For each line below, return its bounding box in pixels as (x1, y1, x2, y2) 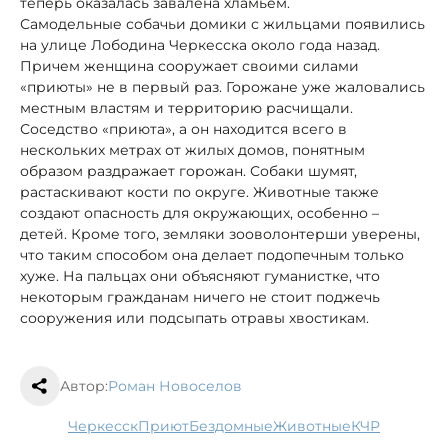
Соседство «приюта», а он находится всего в (20, 119, 347, 138)
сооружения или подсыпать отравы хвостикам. (20, 308, 369, 327)
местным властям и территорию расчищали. (20, 98, 353, 117)
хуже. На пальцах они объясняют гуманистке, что (20, 266, 380, 285)
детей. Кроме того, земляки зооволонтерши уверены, (20, 224, 420, 243)
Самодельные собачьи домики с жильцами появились (20, 14, 425, 33)
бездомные (199, 416, 273, 435)
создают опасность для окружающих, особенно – (20, 203, 379, 222)
